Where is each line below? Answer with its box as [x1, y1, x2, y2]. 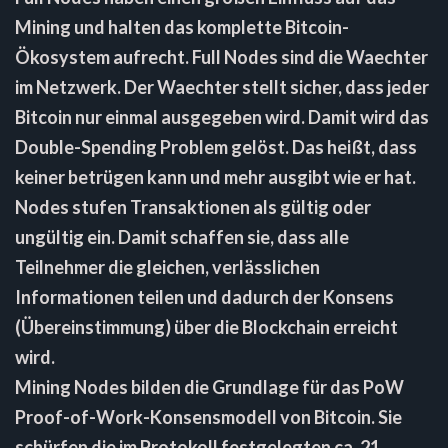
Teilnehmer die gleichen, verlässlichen [15, 255, 320, 278]
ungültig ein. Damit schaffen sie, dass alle [15, 225, 349, 248]
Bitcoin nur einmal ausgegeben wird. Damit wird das [15, 105, 429, 128]
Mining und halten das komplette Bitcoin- [15, 15, 349, 38]
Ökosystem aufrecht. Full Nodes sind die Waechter [15, 45, 428, 68]
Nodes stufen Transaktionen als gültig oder [15, 195, 371, 218]
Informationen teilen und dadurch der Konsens [15, 285, 394, 308]
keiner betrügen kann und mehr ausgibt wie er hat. [15, 165, 416, 188]
